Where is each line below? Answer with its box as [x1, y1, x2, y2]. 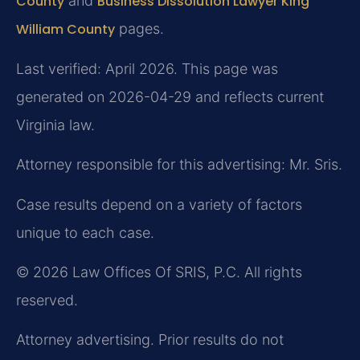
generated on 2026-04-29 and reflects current [16, 88, 324, 105]
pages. [115, 20, 164, 38]
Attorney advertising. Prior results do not [16, 331, 284, 349]
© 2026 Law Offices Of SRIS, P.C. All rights [16, 263, 302, 280]
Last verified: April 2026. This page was [16, 59, 278, 77]
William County [16, 20, 115, 39]
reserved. [16, 291, 78, 309]
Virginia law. [16, 116, 95, 133]
